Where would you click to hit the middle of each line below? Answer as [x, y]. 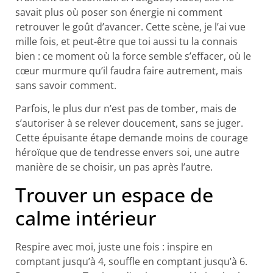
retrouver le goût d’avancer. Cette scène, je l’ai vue [130, 27]
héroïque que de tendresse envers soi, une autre [127, 153]
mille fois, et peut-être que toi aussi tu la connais [126, 42]
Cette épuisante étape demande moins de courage [132, 138]
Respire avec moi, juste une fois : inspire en [114, 246]
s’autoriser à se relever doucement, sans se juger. [129, 123]
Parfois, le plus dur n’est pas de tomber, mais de [126, 109]
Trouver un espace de [114, 194]
